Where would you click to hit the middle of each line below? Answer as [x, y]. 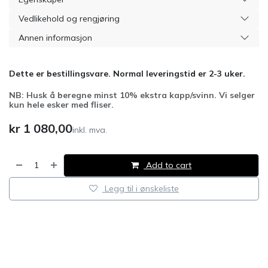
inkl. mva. [90, 130]
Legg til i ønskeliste [142, 188]
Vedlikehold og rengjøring [69, 19]
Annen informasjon [55, 38]
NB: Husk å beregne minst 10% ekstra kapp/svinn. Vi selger [132, 95]
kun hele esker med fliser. [61, 105]
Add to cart [168, 165]
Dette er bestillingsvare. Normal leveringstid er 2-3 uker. [127, 74]
